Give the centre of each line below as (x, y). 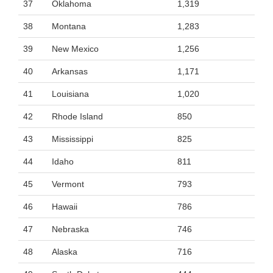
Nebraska (70, 229)
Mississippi (73, 139)
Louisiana (70, 94)
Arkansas (70, 71)
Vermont (68, 184)
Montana (69, 26)
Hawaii (65, 207)
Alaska (65, 252)
